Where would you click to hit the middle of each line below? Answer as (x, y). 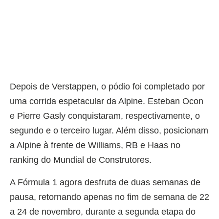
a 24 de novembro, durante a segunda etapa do (103, 211)
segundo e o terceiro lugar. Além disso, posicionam (109, 130)
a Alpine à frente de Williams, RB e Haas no (95, 145)
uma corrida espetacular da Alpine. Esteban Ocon (107, 101)
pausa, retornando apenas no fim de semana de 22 (109, 197)
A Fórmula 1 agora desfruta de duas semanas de (105, 182)
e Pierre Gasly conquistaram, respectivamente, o (105, 116)
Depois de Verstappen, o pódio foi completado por (107, 86)
